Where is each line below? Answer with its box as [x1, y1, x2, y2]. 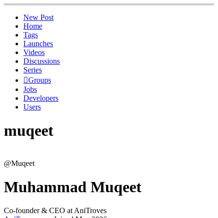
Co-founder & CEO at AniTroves [4, 206, 107, 215]
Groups [28, 75, 51, 84]
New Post [23, 13, 54, 21]
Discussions [23, 56, 60, 65]
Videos [23, 48, 45, 56]
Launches [23, 39, 53, 48]
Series [23, 65, 42, 74]
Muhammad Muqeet [4, 178, 142, 196]
